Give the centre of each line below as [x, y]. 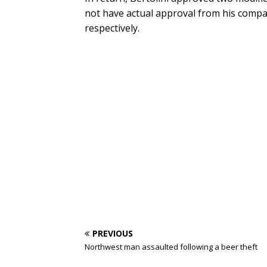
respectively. [112, 28]
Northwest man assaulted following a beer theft [171, 247]
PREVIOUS [113, 233]
